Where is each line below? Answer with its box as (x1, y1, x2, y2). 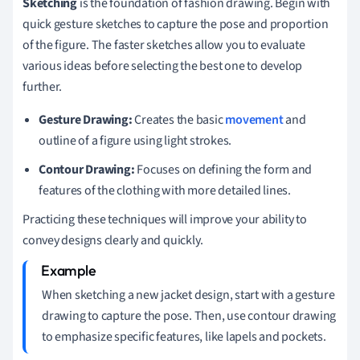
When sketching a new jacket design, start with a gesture (42, 285, 335, 304)
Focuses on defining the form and (134, 160, 313, 178)
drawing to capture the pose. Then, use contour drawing (42, 306, 337, 325)
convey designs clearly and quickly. (22, 231, 203, 249)
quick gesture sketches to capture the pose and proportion (22, 14, 329, 33)
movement (225, 110, 284, 129)
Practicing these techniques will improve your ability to (22, 210, 307, 228)
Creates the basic (132, 110, 226, 129)
